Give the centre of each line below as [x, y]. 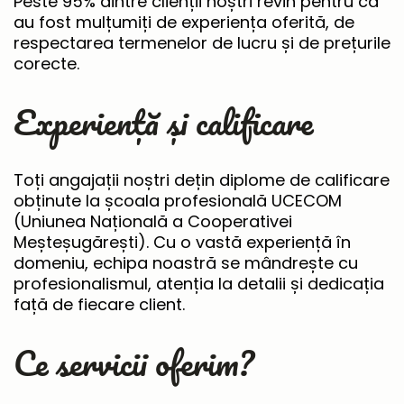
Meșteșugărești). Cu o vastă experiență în [182, 242]
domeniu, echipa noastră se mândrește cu [186, 263]
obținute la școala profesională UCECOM [178, 201]
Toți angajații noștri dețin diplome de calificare [202, 180]
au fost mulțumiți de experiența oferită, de [184, 22]
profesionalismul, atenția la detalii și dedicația [199, 284]
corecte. [46, 64]
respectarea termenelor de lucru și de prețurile [202, 43]
